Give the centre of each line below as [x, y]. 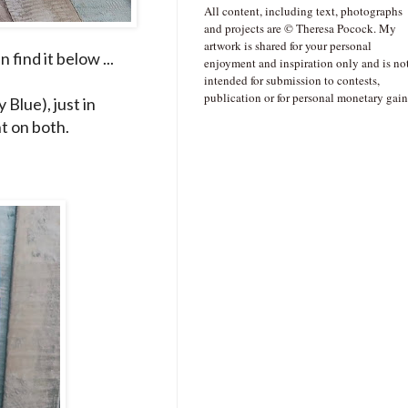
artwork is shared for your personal [288, 46]
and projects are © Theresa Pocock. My [300, 29]
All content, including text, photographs [303, 11]
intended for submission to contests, [292, 81]
